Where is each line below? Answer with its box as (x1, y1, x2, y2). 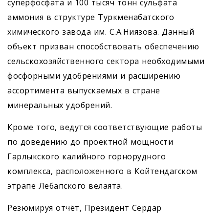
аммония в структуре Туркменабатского (7, 12, 174, 23)
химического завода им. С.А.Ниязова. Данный (7, 26, 194, 38)
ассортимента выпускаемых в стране (7, 85, 160, 96)
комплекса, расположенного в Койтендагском (7, 166, 197, 177)
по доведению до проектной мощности (7, 136, 173, 148)
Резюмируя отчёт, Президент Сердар (7, 202, 162, 214)
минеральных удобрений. (7, 100, 112, 111)
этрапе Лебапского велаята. (7, 180, 123, 192)
